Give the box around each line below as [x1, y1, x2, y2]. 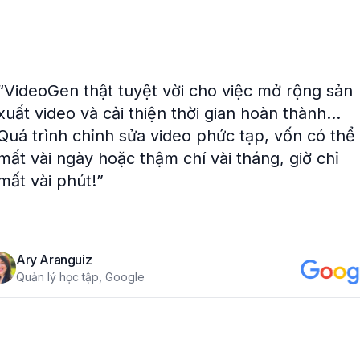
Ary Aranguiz [16, 252, 92, 268]
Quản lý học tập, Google [16, 270, 145, 284]
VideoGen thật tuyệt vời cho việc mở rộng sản [4, 81, 353, 100]
